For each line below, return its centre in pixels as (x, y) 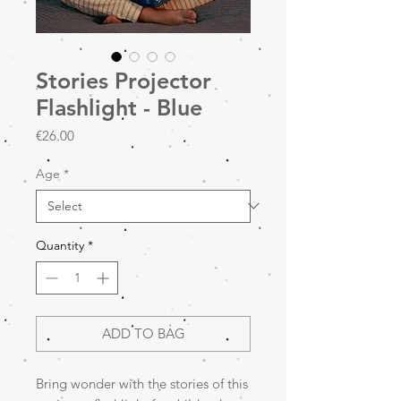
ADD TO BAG (143, 333)
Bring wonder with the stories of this (142, 383)
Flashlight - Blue (119, 107)
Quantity (60, 245)
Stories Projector (124, 80)
